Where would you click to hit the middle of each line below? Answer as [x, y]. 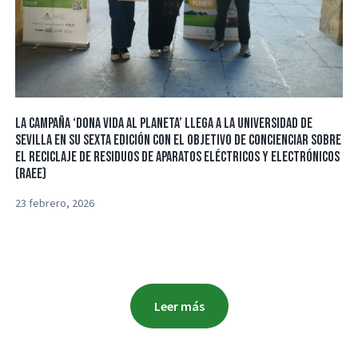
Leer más [179, 306]
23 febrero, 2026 [55, 203]
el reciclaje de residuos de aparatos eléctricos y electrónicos [178, 157]
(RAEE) [31, 173]
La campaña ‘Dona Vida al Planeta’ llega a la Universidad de [164, 123]
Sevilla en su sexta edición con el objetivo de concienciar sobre [179, 140]
